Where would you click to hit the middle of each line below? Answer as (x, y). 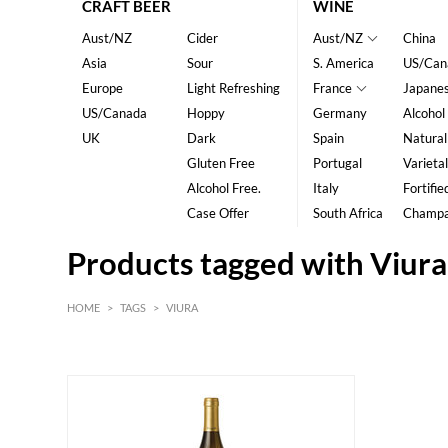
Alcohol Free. (223, 188)
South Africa (347, 213)
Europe (103, 88)
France (332, 88)
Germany (339, 113)
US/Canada (115, 113)
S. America (343, 63)
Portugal (337, 163)
